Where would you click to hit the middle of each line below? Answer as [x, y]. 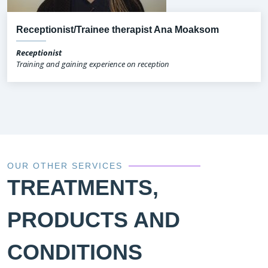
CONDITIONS [75, 252]
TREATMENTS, [83, 188]
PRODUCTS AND [94, 220]
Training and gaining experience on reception [93, 64]
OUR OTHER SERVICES [65, 166]
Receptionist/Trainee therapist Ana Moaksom [118, 30]
